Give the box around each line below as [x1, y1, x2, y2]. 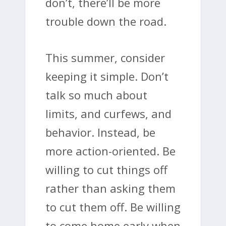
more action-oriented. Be [45, 143, 176, 159]
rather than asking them [45, 181, 176, 196]
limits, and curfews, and [45, 106, 172, 122]
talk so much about [45, 87, 147, 103]
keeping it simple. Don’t [45, 69, 168, 84]
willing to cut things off [45, 162, 167, 178]
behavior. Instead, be [45, 125, 155, 140]
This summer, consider [45, 50, 165, 66]
